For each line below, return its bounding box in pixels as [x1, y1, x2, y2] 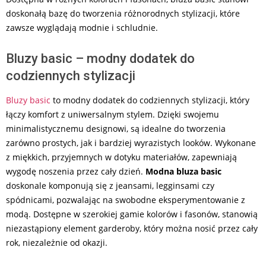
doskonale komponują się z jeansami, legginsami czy [6, 180, 214, 191]
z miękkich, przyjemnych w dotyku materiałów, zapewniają [6, 151, 237, 163]
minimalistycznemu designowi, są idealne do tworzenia [6, 123, 226, 134]
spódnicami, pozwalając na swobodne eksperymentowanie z [6, 194, 245, 205]
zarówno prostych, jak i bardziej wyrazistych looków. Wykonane [6, 137, 256, 148]
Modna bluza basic [145, 166, 221, 177]
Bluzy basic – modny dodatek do [6, 51, 195, 66]
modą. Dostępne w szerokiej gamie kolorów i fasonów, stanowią [6, 208, 258, 220]
